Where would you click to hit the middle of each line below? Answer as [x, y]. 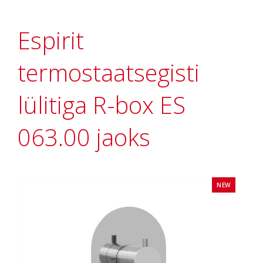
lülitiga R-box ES [102, 105]
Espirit [51, 40]
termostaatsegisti [109, 73]
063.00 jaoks [84, 137]
